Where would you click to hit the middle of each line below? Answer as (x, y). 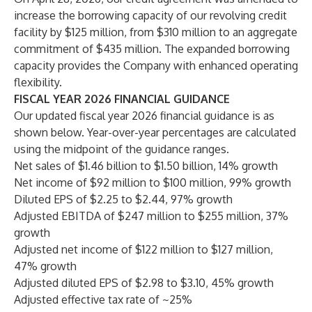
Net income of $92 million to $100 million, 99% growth (153, 182)
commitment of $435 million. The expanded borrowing (152, 49)
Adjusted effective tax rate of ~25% (103, 299)
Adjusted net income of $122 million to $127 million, (143, 249)
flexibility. (38, 82)
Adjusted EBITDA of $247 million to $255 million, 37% (151, 216)
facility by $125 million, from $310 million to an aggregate (156, 32)
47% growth (45, 266)
